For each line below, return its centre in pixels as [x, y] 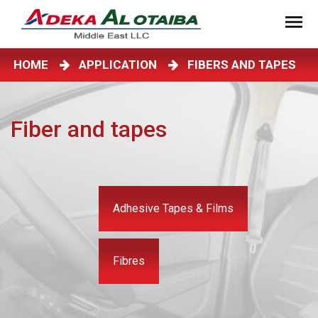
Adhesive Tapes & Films [174, 209]
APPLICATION [121, 65]
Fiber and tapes [89, 130]
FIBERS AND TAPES [243, 65]
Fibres [129, 261]
